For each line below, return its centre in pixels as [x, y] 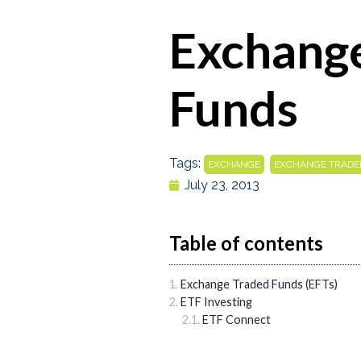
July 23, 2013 [222, 185]
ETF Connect [237, 319]
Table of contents [246, 243]
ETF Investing [216, 301]
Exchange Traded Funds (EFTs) [259, 284]
